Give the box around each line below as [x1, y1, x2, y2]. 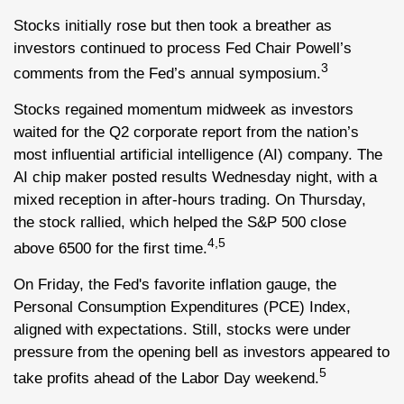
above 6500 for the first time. [14, 239, 207, 257]
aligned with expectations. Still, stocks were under [14, 320, 351, 338]
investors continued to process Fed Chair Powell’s [14, 39, 352, 57]
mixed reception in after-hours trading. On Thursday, [14, 191, 366, 209]
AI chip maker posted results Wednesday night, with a [14, 169, 377, 187]
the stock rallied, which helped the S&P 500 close [14, 214, 346, 232]
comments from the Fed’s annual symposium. [14, 65, 321, 83]
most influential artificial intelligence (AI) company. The [14, 146, 382, 164]
